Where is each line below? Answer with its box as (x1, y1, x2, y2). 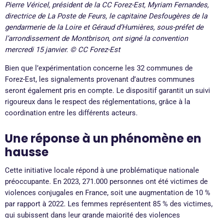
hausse (5, 144, 49, 160)
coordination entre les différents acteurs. (5, 109, 138, 118)
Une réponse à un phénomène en (5, 130, 201, 146)
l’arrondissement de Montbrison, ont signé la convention (5, 34, 188, 43)
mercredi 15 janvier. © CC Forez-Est (5, 45, 120, 54)
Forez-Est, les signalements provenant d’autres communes (5, 75, 195, 84)
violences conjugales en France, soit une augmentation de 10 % (5, 188, 210, 197)
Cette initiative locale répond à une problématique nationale (5, 165, 199, 175)
